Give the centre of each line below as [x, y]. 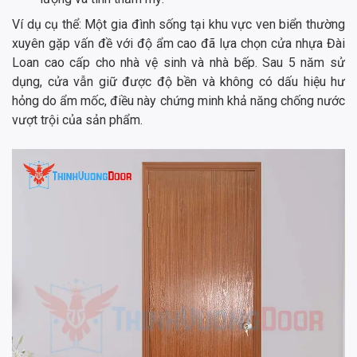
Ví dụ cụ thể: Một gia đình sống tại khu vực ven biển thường [178, 24]
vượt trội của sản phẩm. [77, 120]
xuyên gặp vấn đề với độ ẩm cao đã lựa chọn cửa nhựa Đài [178, 43]
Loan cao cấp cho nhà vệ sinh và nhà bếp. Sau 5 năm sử [178, 62]
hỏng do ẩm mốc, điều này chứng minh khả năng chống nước [178, 100]
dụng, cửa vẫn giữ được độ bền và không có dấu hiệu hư [178, 81]
